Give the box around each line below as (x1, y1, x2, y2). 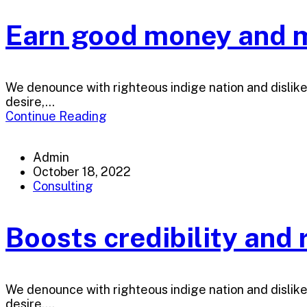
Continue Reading (5, 109, 107, 123)
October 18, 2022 (33, 164, 131, 179)
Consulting (33, 179, 93, 193)
